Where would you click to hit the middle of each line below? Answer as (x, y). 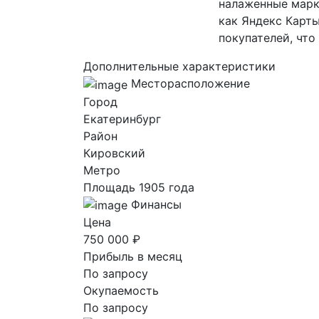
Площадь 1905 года (139, 187)
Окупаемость (121, 291)
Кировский (114, 153)
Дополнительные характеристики (179, 66)
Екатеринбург (122, 119)
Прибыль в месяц (133, 257)
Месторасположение (190, 83)
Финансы (156, 204)
